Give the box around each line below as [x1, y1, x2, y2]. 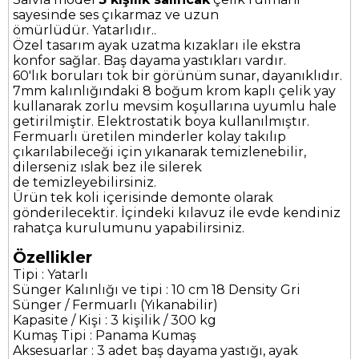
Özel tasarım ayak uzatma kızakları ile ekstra [13, 38, 301, 54]
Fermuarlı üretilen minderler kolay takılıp [13, 129, 286, 145]
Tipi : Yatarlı [13, 267, 88, 283]
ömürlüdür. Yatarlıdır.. [13, 22, 156, 38]
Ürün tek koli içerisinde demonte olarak [13, 190, 273, 206]
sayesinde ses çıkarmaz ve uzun [13, 7, 219, 23]
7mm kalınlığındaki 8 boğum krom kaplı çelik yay [13, 83, 336, 99]
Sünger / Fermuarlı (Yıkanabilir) [13, 297, 218, 313]
